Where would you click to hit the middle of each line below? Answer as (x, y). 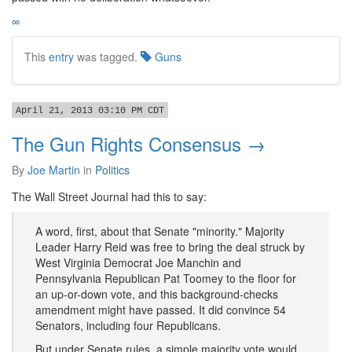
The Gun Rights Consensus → (139, 143)
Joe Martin (54, 170)
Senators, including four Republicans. (128, 325)
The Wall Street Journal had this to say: (109, 196)
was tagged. (107, 57)
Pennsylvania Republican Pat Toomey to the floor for (166, 278)
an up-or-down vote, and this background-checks (157, 294)
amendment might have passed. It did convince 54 (161, 310)
